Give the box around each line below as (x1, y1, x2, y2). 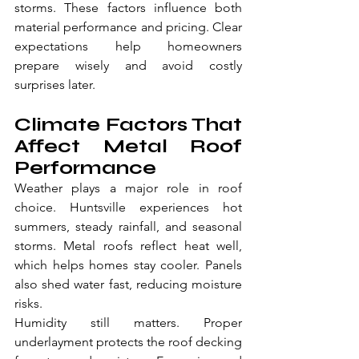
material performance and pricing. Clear (14, 19, 242, 35)
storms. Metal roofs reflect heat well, (14, 238, 242, 254)
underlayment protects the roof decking (14, 334, 242, 350)
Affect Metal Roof (14, 135, 242, 159)
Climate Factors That (14, 113, 242, 137)
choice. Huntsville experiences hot (14, 200, 242, 216)
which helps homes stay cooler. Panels (14, 257, 242, 273)
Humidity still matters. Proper (14, 315, 242, 331)
